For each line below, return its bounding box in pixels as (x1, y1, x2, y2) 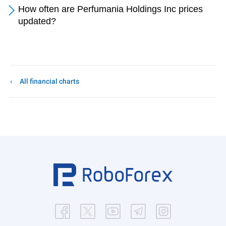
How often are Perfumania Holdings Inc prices (18, 4, 203, 14)
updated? (18, 16, 56, 26)
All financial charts (20, 77, 79, 85)
